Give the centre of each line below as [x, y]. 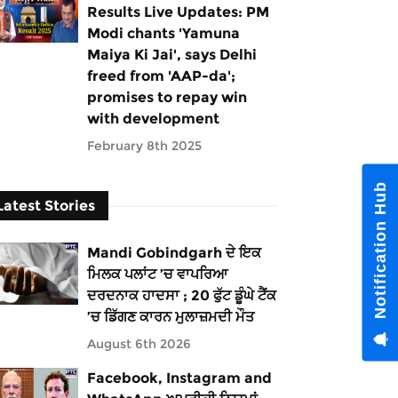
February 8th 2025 [144, 146]
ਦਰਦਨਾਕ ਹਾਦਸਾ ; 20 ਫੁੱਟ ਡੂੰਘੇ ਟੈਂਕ [181, 295]
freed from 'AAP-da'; [161, 76]
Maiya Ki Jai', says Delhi [171, 55]
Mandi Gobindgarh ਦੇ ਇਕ [174, 253]
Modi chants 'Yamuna [163, 33]
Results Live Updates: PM [178, 12]
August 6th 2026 [139, 344]
